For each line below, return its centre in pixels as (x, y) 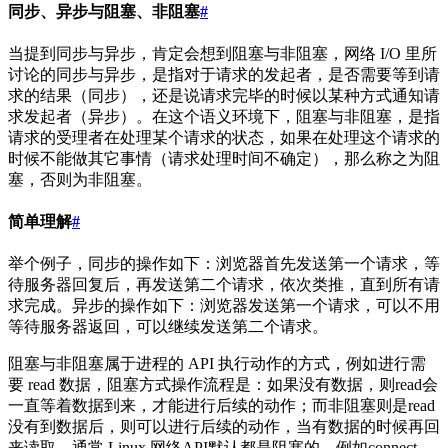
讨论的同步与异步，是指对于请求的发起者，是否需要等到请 (224, 74)
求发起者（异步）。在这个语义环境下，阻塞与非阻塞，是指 (224, 116)
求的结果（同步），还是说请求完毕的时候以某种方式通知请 (224, 95)
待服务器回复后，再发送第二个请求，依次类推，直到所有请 (224, 285)
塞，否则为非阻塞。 (80, 179)
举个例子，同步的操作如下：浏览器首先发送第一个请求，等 (224, 264)
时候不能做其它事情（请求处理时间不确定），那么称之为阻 (224, 158)
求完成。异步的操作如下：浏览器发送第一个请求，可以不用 (224, 306)
